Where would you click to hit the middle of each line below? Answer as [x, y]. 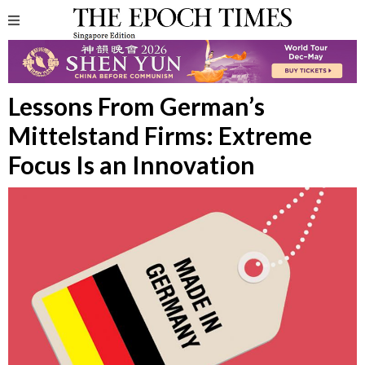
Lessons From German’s [136, 106]
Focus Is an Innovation [132, 165]
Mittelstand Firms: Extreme [160, 136]
